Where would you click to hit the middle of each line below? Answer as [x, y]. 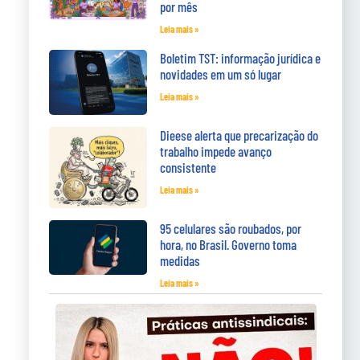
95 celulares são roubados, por [231, 228]
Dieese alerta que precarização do [239, 135]
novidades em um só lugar [221, 74]
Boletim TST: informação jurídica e [241, 57]
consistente [188, 168]
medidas [180, 260]
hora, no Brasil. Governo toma [229, 244]
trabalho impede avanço [216, 151]
